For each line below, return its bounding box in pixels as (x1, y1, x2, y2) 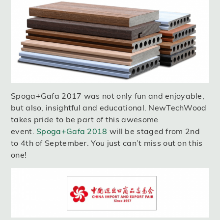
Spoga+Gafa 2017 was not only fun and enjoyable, (11, 91, 205, 101)
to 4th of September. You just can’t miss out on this (11, 138, 203, 148)
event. (11, 126, 37, 137)
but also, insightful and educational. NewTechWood (11, 103, 207, 113)
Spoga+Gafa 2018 (36, 126, 108, 137)
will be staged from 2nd (107, 126, 200, 137)
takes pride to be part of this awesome (11, 114, 159, 125)
